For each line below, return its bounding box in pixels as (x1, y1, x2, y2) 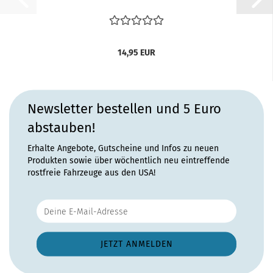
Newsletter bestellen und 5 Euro (27, 100, 221, 117)
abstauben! (27, 119, 95, 136)
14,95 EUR (117, 48, 155, 58)
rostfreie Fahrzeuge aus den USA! (27, 167, 155, 178)
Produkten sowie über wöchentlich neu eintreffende (27, 155, 230, 166)
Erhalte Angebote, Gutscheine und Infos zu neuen (27, 143, 219, 154)
